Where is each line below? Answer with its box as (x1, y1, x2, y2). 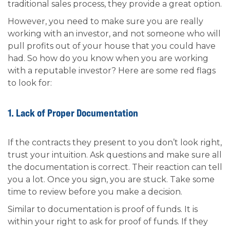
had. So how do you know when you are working (8, 53, 208, 63)
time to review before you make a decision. (8, 187, 182, 197)
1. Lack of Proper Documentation (8, 106, 138, 119)
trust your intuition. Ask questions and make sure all (8, 150, 222, 160)
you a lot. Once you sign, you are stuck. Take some (8, 175, 215, 184)
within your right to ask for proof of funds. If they (8, 217, 208, 226)
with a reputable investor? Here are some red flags (8, 66, 216, 75)
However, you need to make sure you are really (8, 16, 203, 26)
